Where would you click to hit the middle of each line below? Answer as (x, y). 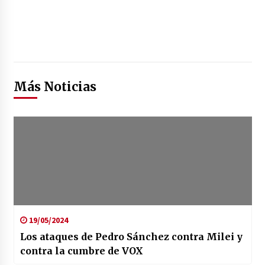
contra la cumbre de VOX (81, 251)
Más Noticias (55, 87)
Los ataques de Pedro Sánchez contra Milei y (131, 237)
